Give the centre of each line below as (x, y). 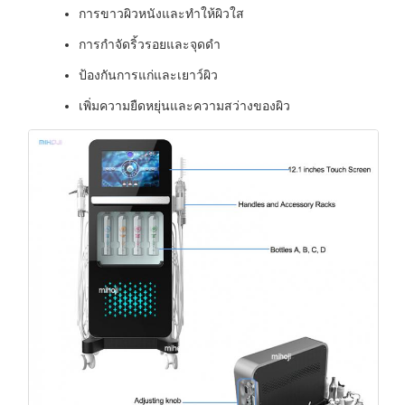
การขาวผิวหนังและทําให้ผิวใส (161, 14)
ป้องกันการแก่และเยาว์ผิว (148, 75)
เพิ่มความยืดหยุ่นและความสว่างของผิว (184, 106)
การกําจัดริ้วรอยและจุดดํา (150, 45)
